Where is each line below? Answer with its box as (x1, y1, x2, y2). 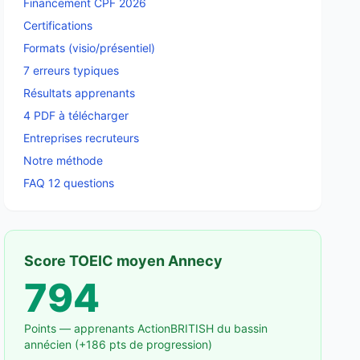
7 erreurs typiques (23, 63, 120, 77)
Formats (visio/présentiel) (23, 41, 156, 55)
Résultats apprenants (23, 86, 136, 100)
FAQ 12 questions (23, 176, 115, 190)
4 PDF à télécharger (23, 108, 129, 122)
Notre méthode (23, 153, 104, 167)
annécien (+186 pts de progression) (24, 337, 213, 351)
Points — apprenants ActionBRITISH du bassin (24, 321, 268, 335)
